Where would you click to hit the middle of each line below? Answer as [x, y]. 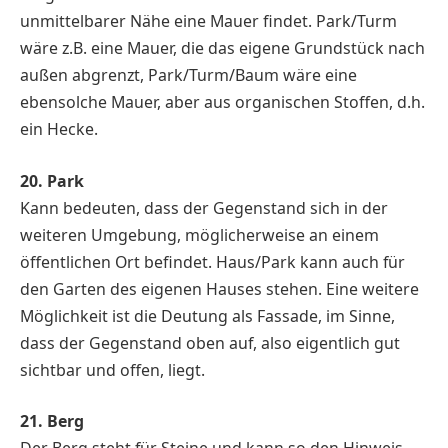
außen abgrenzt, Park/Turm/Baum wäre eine [188, 75]
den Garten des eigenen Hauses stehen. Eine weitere [219, 288]
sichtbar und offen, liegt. [112, 369]
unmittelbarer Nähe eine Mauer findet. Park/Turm [208, 21]
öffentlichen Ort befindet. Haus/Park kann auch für [212, 261]
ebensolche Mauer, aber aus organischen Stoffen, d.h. [222, 102]
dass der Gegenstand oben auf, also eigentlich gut [210, 342]
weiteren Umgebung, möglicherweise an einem [199, 234]
